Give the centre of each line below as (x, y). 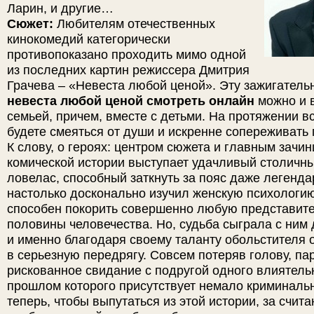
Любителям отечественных (136, 23)
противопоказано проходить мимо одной (127, 54)
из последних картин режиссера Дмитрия (128, 70)
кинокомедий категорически (89, 39)
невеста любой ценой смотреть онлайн (131, 101)
